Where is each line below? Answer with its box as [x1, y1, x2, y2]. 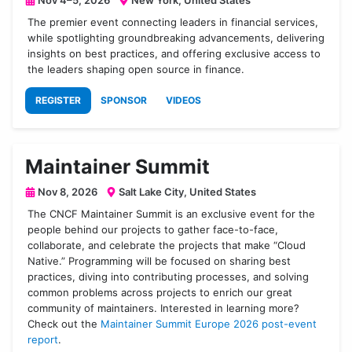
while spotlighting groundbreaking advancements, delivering [27, 31, 325, 45]
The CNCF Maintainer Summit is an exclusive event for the [27, 207, 316, 221]
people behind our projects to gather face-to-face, [27, 223, 279, 236]
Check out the [27, 317, 101, 331]
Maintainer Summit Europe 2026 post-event [101, 317, 317, 331]
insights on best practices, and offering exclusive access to [27, 47, 321, 60]
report [27, 333, 59, 346]
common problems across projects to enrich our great [27, 286, 293, 299]
